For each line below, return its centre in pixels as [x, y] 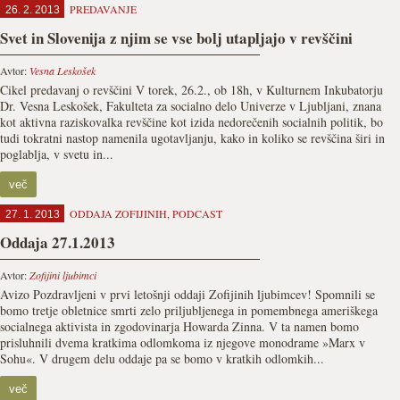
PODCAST [197, 213]
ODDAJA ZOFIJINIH [118, 213]
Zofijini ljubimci [63, 275]
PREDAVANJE [103, 9]
